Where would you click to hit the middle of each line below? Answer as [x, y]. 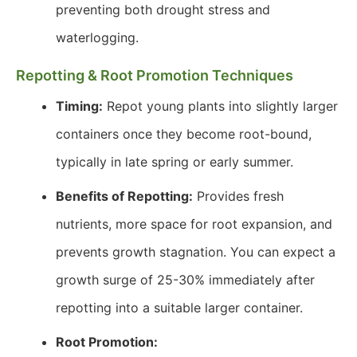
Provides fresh [238, 196]
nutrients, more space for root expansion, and [194, 224]
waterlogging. [97, 37]
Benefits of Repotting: [124, 196]
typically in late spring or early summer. [175, 162]
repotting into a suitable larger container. [179, 308]
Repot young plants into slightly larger [220, 106]
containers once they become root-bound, [184, 134]
